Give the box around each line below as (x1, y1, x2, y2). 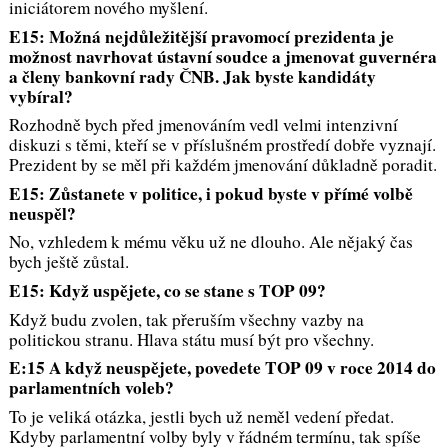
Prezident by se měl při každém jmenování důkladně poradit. (8, 153, 437, 177)
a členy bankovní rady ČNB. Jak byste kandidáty (8, 63, 376, 89)
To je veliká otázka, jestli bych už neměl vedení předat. (8, 404, 394, 428)
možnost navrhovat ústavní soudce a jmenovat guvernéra (8, 43, 437, 69)
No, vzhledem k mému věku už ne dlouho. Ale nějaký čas (8, 230, 413, 254)
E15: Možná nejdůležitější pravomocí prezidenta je (8, 23, 394, 49)
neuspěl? (8, 200, 76, 226)
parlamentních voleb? (8, 375, 174, 401)
